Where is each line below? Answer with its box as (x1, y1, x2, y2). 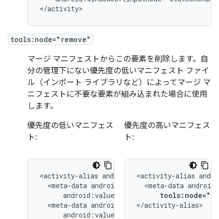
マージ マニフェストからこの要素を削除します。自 (27, 54, 208, 65)
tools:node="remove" (10, 35, 91, 44)
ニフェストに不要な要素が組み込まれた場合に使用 (27, 89, 207, 100)
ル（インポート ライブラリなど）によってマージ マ (27, 78, 211, 88)
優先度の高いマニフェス (124, 121, 210, 131)
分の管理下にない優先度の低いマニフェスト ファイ (27, 66, 209, 76)
